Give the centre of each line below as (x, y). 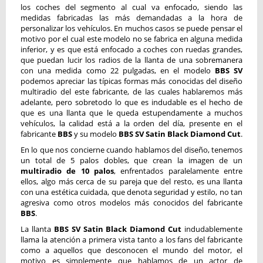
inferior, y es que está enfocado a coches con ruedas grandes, (131, 49)
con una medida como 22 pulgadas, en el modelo (118, 70)
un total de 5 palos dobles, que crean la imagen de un (131, 160)
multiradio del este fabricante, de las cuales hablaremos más (131, 92)
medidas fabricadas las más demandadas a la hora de (131, 18)
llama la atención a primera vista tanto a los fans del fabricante (131, 240)
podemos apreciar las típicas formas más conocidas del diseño (131, 81)
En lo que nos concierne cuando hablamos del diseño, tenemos (131, 150)
